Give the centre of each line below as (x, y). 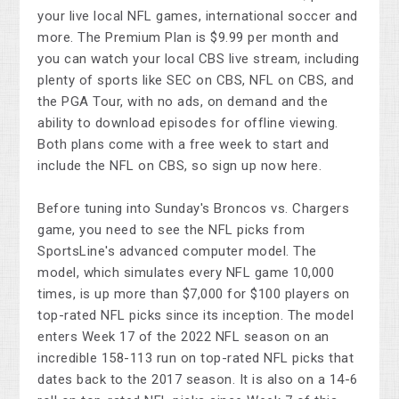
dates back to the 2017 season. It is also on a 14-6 (198, 380)
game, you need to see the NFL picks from (171, 230)
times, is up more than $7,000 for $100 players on (194, 294)
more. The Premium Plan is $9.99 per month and (188, 38)
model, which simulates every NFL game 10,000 (186, 273)
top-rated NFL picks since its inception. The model (196, 316)
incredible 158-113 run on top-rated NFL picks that (196, 358)
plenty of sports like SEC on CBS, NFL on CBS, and (196, 81)
